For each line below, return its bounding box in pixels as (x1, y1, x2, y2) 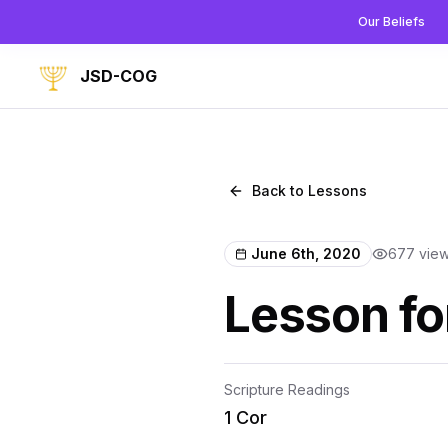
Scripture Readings (224, 381, 350, 398)
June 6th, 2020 (251, 245, 361, 262)
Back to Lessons (252, 182, 367, 199)
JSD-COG (80, 66, 157, 86)
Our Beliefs (358, 14, 425, 29)
